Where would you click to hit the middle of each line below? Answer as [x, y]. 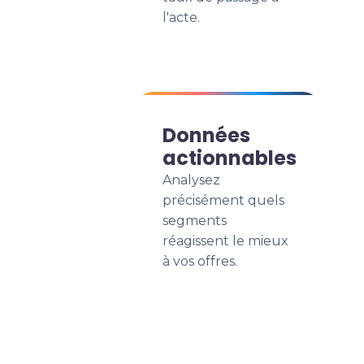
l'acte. [181, 17]
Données [206, 135]
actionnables [230, 158]
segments [195, 221]
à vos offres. [200, 261]
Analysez [191, 180]
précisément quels [223, 200]
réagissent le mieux [225, 241]
